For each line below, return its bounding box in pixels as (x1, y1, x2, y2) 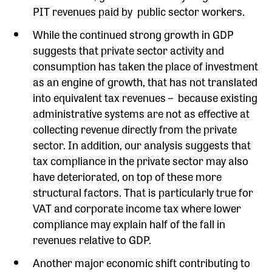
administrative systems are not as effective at (33, 104, 250, 121)
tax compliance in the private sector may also (33, 152, 249, 168)
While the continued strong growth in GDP (33, 25, 234, 42)
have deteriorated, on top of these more (33, 168, 222, 184)
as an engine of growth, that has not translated (33, 73, 258, 89)
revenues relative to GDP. (33, 231, 152, 247)
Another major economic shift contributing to (33, 254, 251, 270)
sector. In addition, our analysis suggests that (33, 136, 251, 152)
